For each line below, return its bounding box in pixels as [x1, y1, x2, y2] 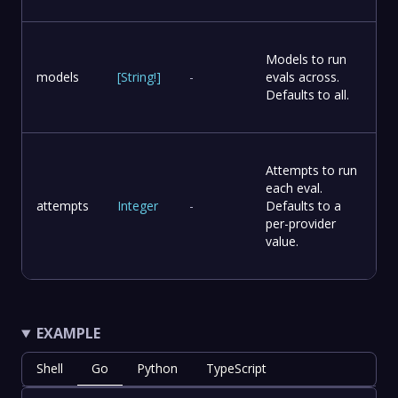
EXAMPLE [36, 323, 100, 344]
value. [266, 233, 298, 251]
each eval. [266, 179, 322, 197]
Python [137, 360, 178, 378]
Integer [117, 197, 158, 215]
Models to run [266, 51, 346, 68]
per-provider [266, 215, 336, 233]
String [121, 68, 154, 86]
